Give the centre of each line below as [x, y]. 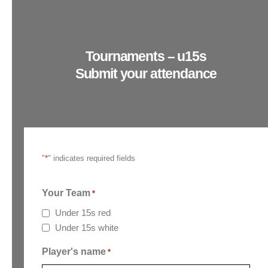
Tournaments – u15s [146, 56]
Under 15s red [83, 213]
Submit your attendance [146, 74]
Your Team [66, 193]
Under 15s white [87, 227]
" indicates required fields [92, 158]
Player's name [74, 251]
